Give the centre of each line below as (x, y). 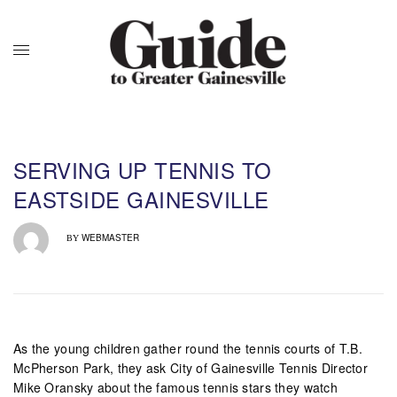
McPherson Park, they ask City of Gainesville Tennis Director (191, 367)
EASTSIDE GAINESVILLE (141, 198)
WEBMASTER (110, 237)
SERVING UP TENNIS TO (143, 169)
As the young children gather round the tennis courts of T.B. (188, 348)
